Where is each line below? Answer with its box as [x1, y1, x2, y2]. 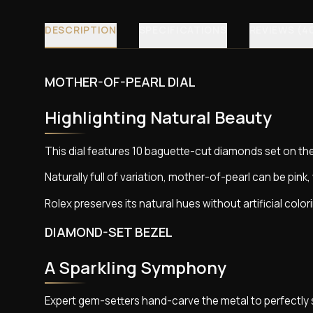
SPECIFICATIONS [138, 23, 227, 37]
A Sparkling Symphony [45, 256, 226, 279]
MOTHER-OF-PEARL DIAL [45, 73, 196, 91]
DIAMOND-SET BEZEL [45, 224, 173, 241]
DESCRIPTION [45, 23, 117, 37]
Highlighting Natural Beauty [45, 105, 272, 129]
